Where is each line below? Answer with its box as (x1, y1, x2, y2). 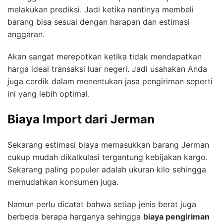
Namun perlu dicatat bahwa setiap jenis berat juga (7, 199, 196, 209)
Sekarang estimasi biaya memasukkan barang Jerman (7, 139, 209, 150)
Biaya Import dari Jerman (7, 111, 155, 126)
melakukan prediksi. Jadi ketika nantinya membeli (7, 4, 194, 14)
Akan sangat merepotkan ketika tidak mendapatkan (7, 51, 202, 61)
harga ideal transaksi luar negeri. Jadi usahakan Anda (7, 63, 207, 74)
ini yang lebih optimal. (7, 88, 90, 99)
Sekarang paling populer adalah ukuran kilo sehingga (7, 164, 206, 174)
